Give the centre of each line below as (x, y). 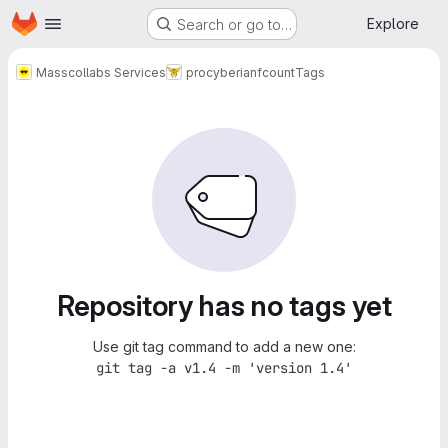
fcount (276, 72)
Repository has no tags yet (224, 306)
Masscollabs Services (101, 72)
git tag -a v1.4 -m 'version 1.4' (224, 368)
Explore (393, 23)
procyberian (221, 72)
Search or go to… (234, 24)
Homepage (48, 21)
